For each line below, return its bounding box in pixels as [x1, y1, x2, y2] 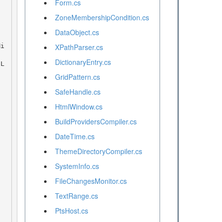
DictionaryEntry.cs [55, 57, 111, 67]
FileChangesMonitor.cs [55, 176, 127, 186]
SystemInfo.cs [55, 161, 99, 171]
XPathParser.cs [55, 42, 103, 53]
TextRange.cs [55, 191, 98, 201]
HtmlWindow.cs [55, 102, 103, 112]
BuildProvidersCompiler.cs [55, 116, 137, 127]
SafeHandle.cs [55, 87, 101, 97]
